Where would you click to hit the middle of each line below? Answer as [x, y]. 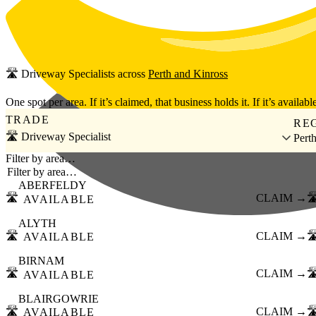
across [132, 74]
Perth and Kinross [188, 74]
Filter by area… [41, 159]
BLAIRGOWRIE [59, 298]
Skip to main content [51, 11]
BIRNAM [41, 261]
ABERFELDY [53, 186]
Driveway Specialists [68, 74]
